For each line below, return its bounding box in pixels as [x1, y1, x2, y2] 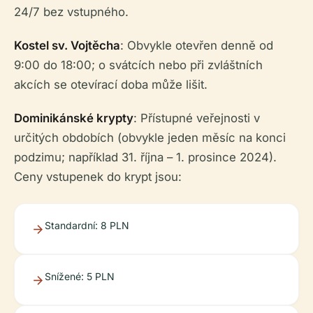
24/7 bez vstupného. [14, 5, 129, 19]
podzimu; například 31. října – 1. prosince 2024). [14, 150, 277, 164]
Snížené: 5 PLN [45, 270, 115, 282]
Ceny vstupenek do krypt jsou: [14, 170, 182, 184]
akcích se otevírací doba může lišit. [14, 78, 208, 92]
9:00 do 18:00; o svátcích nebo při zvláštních [14, 58, 263, 72]
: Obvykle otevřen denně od [120, 38, 273, 52]
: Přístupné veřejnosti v [133, 111, 260, 125]
